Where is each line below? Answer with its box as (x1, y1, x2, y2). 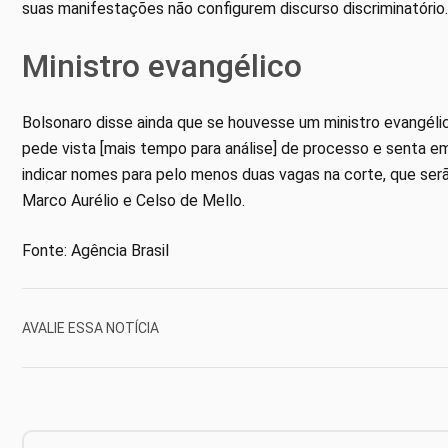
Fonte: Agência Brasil (22, 241, 169, 261)
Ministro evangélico (22, 47, 302, 86)
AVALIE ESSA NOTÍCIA (22, 319, 159, 336)
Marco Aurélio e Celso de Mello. (22, 191, 245, 211)
